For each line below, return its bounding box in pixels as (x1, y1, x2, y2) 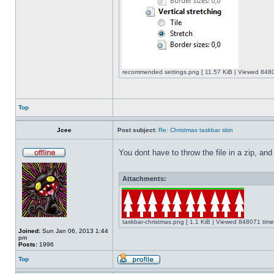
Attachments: (122, 175, 166, 182)
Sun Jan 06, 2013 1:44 (40, 228, 108, 234)
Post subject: (117, 127, 157, 133)
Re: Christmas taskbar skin (158, 127, 233, 133)
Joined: (18, 228, 40, 234)
